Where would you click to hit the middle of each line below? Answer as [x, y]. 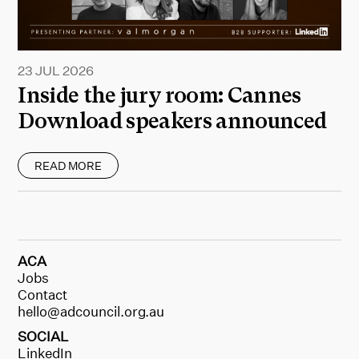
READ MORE [69, 165]
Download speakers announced [172, 121]
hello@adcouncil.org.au [91, 311]
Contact [43, 294]
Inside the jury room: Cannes [159, 95]
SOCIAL [44, 336]
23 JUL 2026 [56, 70]
